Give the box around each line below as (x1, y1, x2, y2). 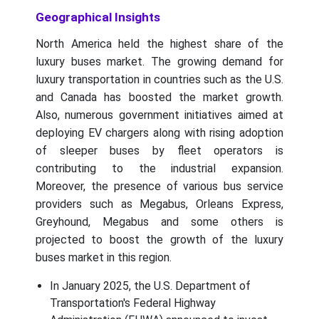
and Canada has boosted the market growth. (36, 90, 283, 105)
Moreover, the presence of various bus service (36, 179, 283, 194)
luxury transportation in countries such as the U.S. (36, 73, 283, 87)
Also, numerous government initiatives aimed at (36, 108, 283, 122)
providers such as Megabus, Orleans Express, (36, 197, 283, 211)
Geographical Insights (36, 10, 160, 25)
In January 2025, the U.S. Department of (50, 279, 251, 293)
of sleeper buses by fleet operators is (36, 144, 283, 158)
